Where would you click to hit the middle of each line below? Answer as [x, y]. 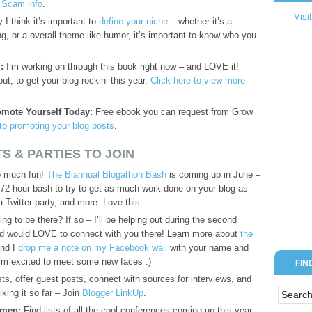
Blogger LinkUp [113, 293]
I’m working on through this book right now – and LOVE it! [121, 67]
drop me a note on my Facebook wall [93, 248]
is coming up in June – [213, 174]
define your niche [133, 21]
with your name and [208, 248]
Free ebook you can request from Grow [173, 112]
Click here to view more [198, 80]
